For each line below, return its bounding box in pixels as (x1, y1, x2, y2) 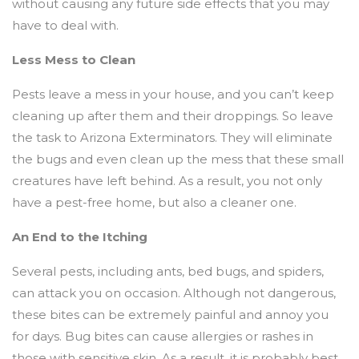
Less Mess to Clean (12, 52, 135, 68)
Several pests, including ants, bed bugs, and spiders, (12, 264, 324, 280)
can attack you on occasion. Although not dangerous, (12, 285, 336, 301)
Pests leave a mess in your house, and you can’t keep (12, 87, 334, 103)
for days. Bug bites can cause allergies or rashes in (12, 329, 313, 345)
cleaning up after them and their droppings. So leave (12, 108, 333, 124)
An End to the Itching (12, 229, 147, 245)
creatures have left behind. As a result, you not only (12, 173, 322, 189)
